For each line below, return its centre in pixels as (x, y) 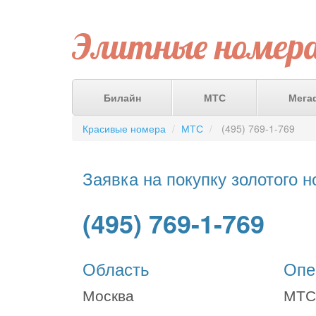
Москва (108, 295)
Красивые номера (124, 128)
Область (116, 268)
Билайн (122, 97)
